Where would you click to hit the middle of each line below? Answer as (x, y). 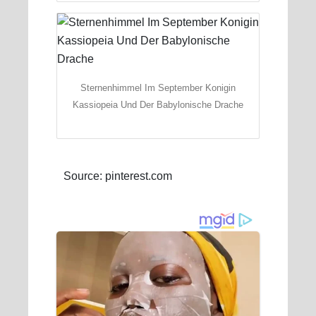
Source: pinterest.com (118, 176)
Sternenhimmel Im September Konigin (158, 87)
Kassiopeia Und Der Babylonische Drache (158, 104)
